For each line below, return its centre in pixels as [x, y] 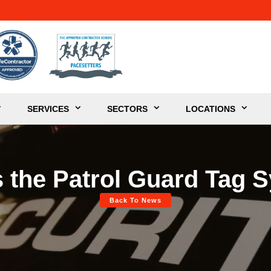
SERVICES [48, 109]
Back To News [135, 200]
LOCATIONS [211, 109]
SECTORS [127, 109]
